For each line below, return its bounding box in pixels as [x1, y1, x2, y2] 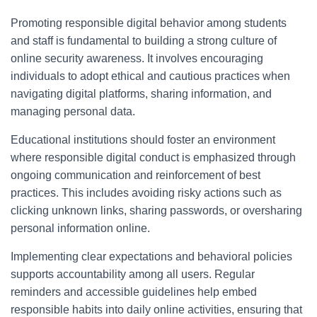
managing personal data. [11, 105, 135, 117]
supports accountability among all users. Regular [11, 268, 255, 280]
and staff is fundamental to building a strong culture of [11, 35, 277, 47]
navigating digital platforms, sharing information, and [11, 88, 272, 100]
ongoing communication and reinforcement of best [11, 169, 260, 181]
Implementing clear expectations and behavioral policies [11, 250, 292, 263]
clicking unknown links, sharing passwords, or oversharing [11, 204, 302, 217]
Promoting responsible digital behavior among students [11, 17, 287, 29]
